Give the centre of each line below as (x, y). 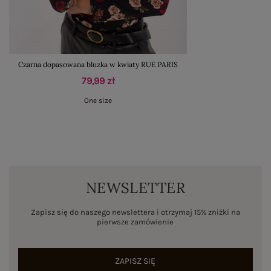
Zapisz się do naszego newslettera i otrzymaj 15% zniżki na (135, 212)
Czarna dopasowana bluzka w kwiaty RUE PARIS (98, 64)
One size (98, 100)
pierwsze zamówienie (135, 221)
